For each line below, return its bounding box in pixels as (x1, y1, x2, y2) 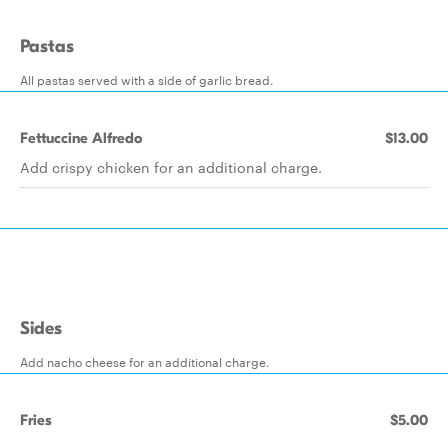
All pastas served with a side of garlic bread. (20, 70, 274, 88)
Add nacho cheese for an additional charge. (20, 352, 270, 370)
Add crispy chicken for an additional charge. (20, 157, 322, 177)
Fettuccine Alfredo (20, 129, 142, 147)
